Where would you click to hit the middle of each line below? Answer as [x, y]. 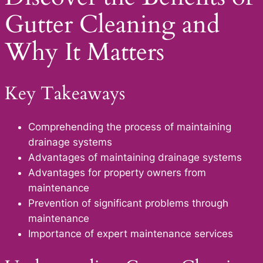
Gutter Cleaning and [112, 24]
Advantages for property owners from [117, 173]
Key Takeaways [65, 93]
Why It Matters [85, 52]
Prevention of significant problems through [128, 203]
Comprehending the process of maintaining [130, 127]
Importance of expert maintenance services [131, 234]
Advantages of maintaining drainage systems [135, 158]
